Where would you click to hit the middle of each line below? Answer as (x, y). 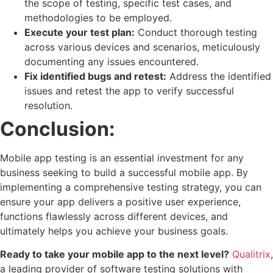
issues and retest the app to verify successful (129, 91)
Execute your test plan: (80, 33)
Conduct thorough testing (196, 33)
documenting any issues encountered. (112, 62)
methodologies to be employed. (98, 18)
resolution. (48, 106)
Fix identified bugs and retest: (95, 76)
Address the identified (219, 76)
